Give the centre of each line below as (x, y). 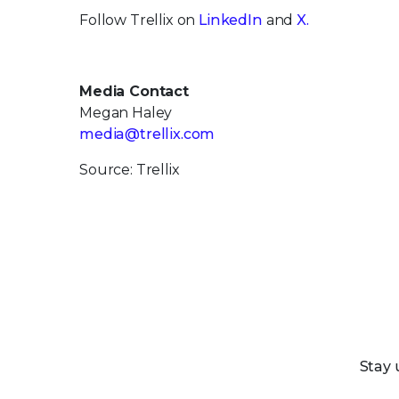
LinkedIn (231, 20)
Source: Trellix (130, 169)
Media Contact (134, 91)
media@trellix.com (147, 134)
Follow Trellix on (139, 20)
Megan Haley (126, 112)
